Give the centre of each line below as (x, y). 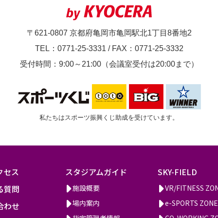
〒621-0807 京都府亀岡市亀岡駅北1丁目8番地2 (109, 33)
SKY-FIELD (177, 172)
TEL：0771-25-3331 (71, 48)
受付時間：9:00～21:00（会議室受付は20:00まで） (109, 64)
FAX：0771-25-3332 (147, 48)
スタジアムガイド (96, 172)
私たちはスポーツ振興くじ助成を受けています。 (109, 118)
